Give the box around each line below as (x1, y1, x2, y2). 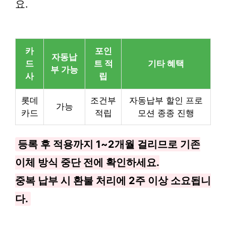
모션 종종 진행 (138, 108, 194, 118)
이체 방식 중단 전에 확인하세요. (15, 156, 159, 168)
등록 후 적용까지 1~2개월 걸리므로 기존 (18, 138, 200, 150)
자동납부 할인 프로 (129, 95, 203, 105)
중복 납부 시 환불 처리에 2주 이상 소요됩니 (15, 175, 211, 187)
